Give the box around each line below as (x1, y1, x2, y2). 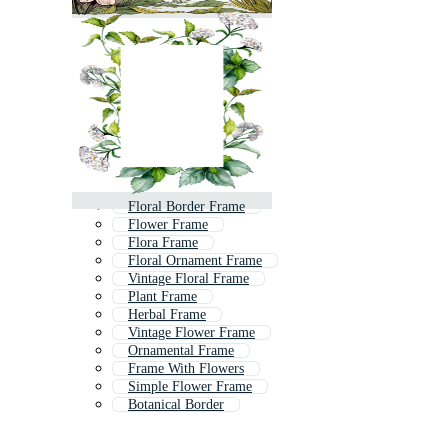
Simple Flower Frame (128, 379, 252, 395)
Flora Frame (128, 235, 198, 251)
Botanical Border (128, 397, 224, 413)
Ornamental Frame (128, 343, 234, 359)
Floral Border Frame (128, 199, 245, 215)
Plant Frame (128, 289, 197, 305)
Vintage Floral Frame (128, 271, 249, 287)
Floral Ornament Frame (128, 253, 262, 269)
